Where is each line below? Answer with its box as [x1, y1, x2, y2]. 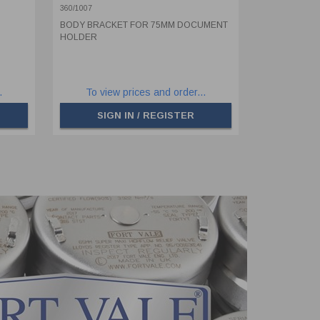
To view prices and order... [85, 86, 206, 99]
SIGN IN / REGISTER [96, 110, 194, 121]
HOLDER [59, 32, 97, 43]
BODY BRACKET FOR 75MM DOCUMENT [59, 20, 228, 31]
